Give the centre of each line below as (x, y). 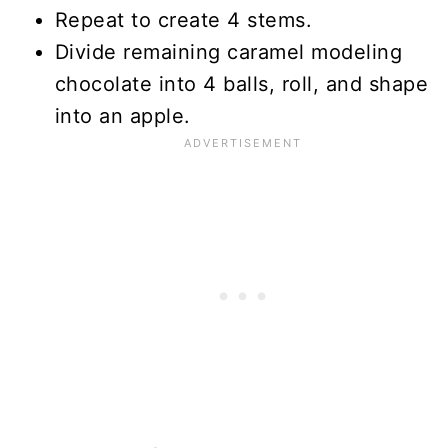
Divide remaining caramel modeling (228, 51)
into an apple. (122, 115)
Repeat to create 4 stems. (183, 19)
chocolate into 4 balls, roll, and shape (241, 83)
